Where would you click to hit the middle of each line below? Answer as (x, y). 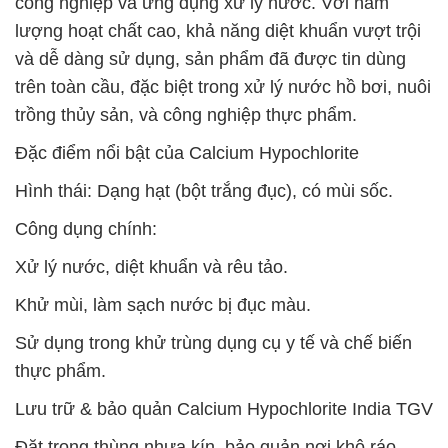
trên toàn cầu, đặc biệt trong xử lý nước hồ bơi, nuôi (223, 87)
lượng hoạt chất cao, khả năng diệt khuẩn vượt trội (218, 31)
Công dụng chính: (86, 229)
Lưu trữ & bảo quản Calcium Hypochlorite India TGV (224, 409)
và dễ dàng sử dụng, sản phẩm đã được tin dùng (210, 59)
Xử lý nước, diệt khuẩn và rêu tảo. (151, 267)
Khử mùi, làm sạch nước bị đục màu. (163, 305)
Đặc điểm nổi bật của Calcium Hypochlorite (187, 153)
